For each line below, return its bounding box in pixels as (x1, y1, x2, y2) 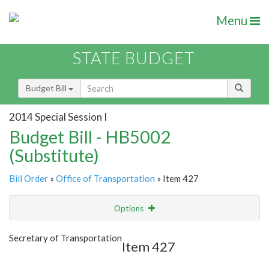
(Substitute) (9, 145, 99, 166)
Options (114, 204, 145, 214)
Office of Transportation (56, 173, 155, 184)
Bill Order (9, 173, 48, 184)
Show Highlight (70, 228, 125, 238)
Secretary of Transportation (9, 232, 122, 244)
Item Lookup (12, 253, 59, 264)
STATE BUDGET (73, 48, 195, 68)
